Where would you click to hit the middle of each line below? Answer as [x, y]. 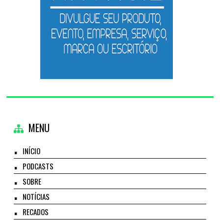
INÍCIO [32, 151]
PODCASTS [38, 166]
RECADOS [36, 212]
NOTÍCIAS [36, 196]
